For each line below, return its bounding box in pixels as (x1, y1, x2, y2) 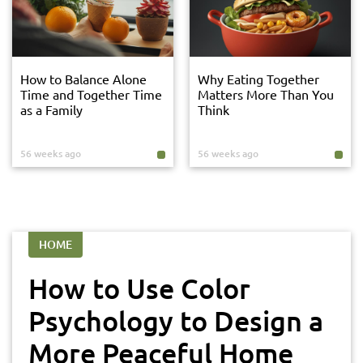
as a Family (20, 101, 83, 117)
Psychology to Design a (28, 303, 323, 338)
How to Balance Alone (20, 70, 147, 87)
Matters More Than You (198, 86, 334, 102)
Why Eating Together (198, 70, 319, 87)
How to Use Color (28, 271, 250, 305)
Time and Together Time (20, 86, 162, 102)
